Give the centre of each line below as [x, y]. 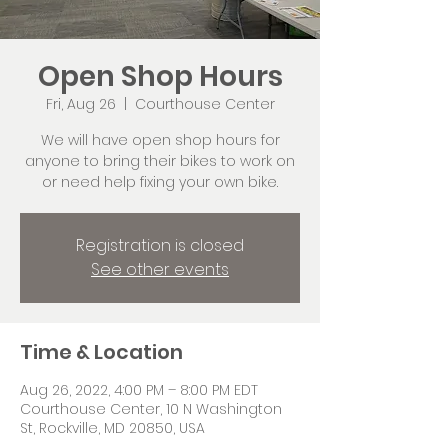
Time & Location [101, 352]
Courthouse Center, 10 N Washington [151, 409]
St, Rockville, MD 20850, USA [112, 428]
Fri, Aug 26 [80, 104]
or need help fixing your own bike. [160, 182]
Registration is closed [160, 245]
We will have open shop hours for [160, 140]
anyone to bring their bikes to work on [160, 161]
